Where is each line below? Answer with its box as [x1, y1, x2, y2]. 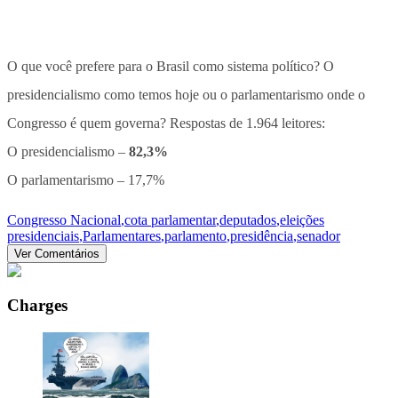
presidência [230, 228, 293, 244]
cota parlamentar [124, 212, 216, 228]
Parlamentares [83, 228, 161, 244]
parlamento [164, 228, 227, 244]
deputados [219, 212, 276, 228]
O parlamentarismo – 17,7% [7, 172, 164, 188]
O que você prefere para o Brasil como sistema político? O [7, 59, 334, 75]
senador [297, 228, 340, 244]
